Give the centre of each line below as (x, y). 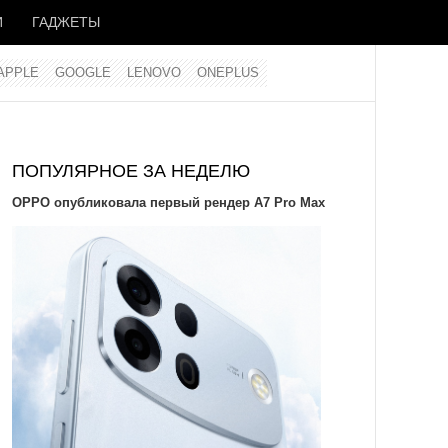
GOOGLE (83, 72)
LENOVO (154, 72)
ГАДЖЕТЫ (66, 22)
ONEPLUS (228, 72)
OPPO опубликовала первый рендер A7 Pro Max (168, 202)
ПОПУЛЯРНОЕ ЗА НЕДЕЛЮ (130, 171)
